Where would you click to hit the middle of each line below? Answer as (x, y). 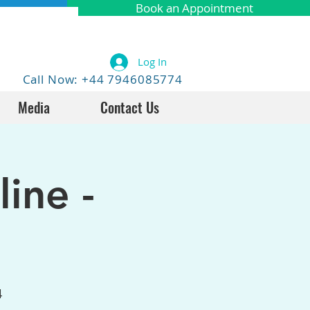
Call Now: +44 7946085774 (102, 79)
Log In (153, 62)
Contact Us (129, 107)
